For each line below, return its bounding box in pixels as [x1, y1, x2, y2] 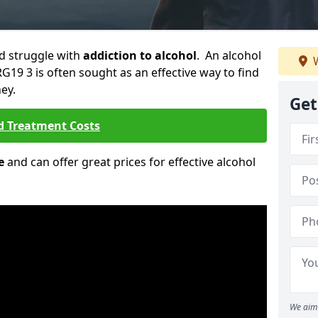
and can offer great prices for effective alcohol [4, 154, 256, 170]
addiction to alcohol [83, 48, 197, 63]
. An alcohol [197, 48, 261, 63]
